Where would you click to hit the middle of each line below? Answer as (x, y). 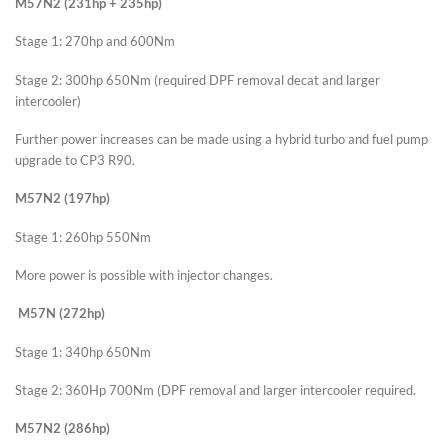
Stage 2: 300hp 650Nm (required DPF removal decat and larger (197, 79)
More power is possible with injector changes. (145, 275)
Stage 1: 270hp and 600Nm (95, 41)
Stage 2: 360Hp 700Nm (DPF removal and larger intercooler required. (215, 389)
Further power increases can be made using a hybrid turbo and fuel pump (221, 139)
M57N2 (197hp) (62, 198)
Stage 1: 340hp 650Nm (83, 351)
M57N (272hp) (61, 313)
